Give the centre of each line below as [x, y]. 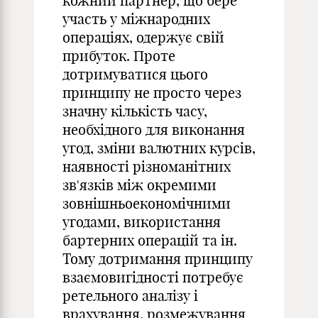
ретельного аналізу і [130, 296]
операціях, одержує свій [143, 37]
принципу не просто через [152, 93]
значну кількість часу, [135, 111]
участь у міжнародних [136, 19]
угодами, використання [142, 222]
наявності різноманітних [147, 166]
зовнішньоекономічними [147, 203]
